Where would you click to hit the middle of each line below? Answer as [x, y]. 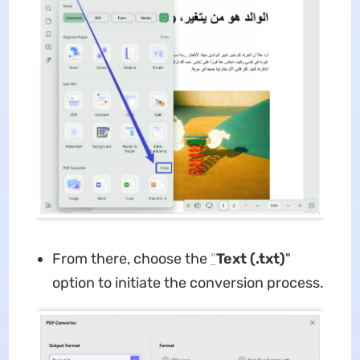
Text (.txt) [250, 258]
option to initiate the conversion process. [188, 282]
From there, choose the [131, 258]
